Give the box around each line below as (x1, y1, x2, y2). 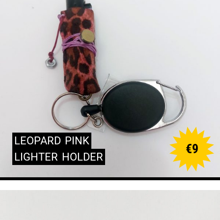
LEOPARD (14, 135, 61, 147)
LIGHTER (14, 151, 58, 164)
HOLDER (62, 151, 103, 164)
